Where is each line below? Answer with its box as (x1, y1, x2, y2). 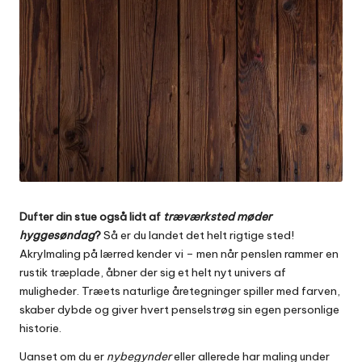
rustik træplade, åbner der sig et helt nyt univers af (19, 264, 286, 280)
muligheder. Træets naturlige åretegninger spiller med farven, (19, 283, 340, 298)
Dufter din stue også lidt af (19, 208, 163, 224)
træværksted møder (163, 208, 271, 224)
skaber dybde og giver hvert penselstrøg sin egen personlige (19, 301, 339, 317)
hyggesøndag (19, 227, 95, 242)
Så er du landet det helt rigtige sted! (101, 227, 294, 242)
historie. (19, 320, 61, 335)
